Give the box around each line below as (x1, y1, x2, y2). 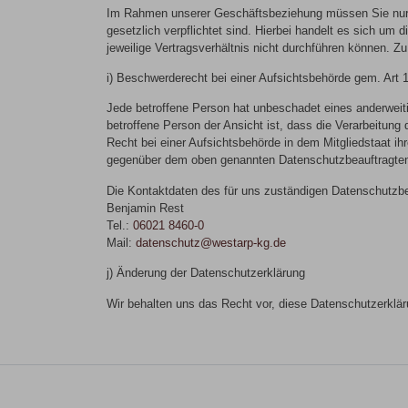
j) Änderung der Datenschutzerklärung (107, 266, 305, 280)
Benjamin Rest (107, 200, 184, 215)
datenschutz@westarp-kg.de (136, 235, 286, 250)
